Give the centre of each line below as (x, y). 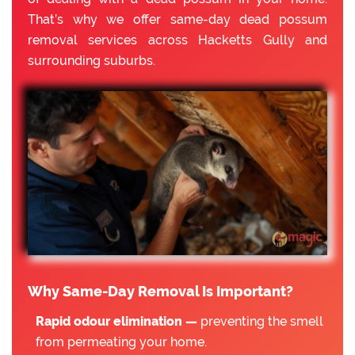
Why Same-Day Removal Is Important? (160, 291)
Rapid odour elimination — (116, 321)
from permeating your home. (121, 342)
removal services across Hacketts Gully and (177, 40)
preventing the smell (260, 321)
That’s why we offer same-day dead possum (177, 19)
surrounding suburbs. (92, 61)
